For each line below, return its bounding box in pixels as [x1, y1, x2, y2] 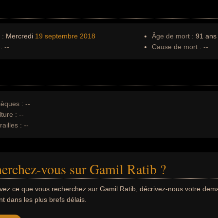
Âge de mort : [152, 32, 194, 40]
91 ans [194, 32, 217, 40]
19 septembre [35, 32, 78, 40]
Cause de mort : [152, 43, 201, 51]
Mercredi [4, 32, 35, 40]
